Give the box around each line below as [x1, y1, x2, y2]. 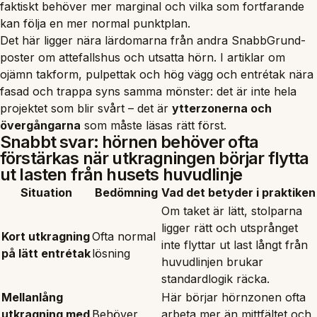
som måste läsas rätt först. [81, 117, 226, 132]
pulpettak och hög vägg [86, 67, 213, 81]
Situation [20, 185, 72, 200]
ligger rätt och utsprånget [161, 220, 298, 235]
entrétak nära [241, 67, 313, 81]
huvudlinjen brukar [161, 254, 263, 269]
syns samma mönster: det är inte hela [92, 83, 296, 98]
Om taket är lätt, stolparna [161, 203, 302, 218]
